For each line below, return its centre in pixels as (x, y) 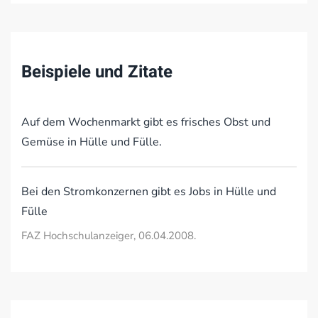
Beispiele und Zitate (97, 72)
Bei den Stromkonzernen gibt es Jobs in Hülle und (149, 192)
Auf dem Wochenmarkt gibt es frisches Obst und (146, 122)
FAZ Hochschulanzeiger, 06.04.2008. (109, 236)
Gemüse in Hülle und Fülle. (92, 142)
